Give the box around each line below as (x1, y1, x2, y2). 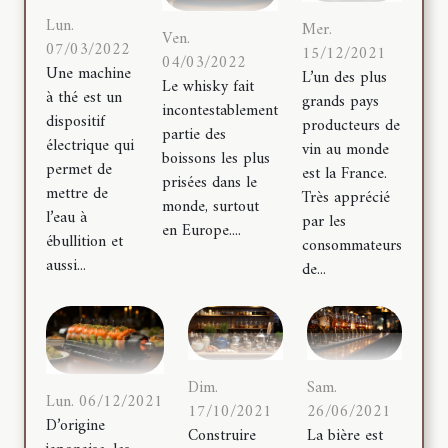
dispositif (46, 107, 105, 136)
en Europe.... (162, 217, 241, 246)
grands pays (302, 88, 379, 117)
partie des (162, 121, 226, 150)
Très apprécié (302, 184, 390, 213)
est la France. (302, 160, 387, 189)
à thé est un (46, 83, 122, 112)
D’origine (46, 411, 105, 440)
